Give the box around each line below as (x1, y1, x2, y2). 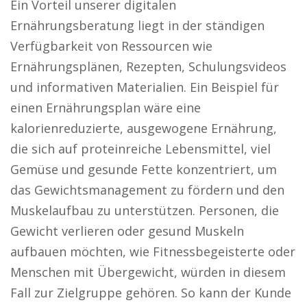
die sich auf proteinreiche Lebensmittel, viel (10, 140, 271, 157)
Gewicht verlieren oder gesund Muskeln (10, 223, 244, 239)
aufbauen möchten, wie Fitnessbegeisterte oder (10, 243, 295, 260)
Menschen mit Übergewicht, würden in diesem (10, 264, 286, 280)
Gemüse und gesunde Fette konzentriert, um (10, 161, 277, 177)
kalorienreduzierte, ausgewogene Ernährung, (10, 120, 277, 136)
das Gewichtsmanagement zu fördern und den (10, 182, 284, 198)
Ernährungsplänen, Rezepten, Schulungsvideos (10, 58, 286, 75)
